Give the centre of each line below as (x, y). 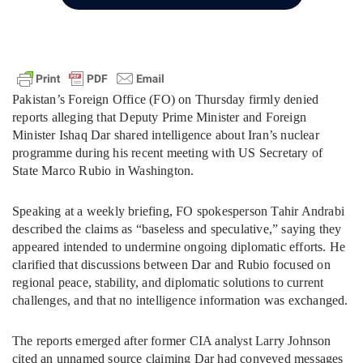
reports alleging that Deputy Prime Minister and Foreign (160, 117)
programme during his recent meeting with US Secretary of (168, 153)
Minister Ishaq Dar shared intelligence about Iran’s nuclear (166, 135)
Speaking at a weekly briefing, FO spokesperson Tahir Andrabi (179, 211)
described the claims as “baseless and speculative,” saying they (177, 229)
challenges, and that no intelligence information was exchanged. (180, 301)
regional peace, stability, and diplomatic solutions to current (168, 283)
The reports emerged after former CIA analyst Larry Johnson (172, 341)
